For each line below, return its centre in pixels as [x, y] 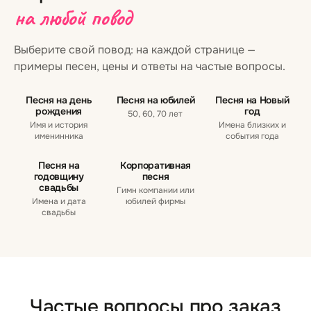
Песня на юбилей [155, 100]
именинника [59, 136]
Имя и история [59, 125]
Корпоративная [155, 165]
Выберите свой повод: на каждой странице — [135, 50]
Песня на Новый [252, 100]
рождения [59, 111]
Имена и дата [59, 201]
